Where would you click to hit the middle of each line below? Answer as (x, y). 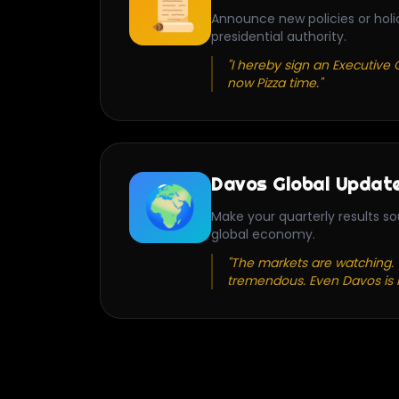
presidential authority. (279, 37)
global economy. (263, 235)
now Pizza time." (275, 83)
